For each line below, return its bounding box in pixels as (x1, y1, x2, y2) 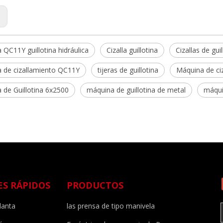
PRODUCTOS (67, 179, 123, 191)
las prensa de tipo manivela (67, 201, 155, 211)
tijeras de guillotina (98, 65, 158, 75)
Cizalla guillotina (107, 45, 158, 55)
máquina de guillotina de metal (87, 85, 186, 95)
